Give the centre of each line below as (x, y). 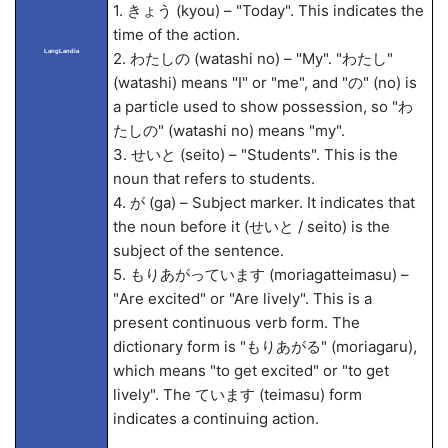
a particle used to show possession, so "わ (262, 106)
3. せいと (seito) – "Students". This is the (255, 154)
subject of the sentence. (198, 250)
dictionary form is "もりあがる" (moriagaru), (264, 346)
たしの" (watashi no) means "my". (228, 130)
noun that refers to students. (213, 178)
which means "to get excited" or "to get (250, 370)
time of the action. (176, 34)
